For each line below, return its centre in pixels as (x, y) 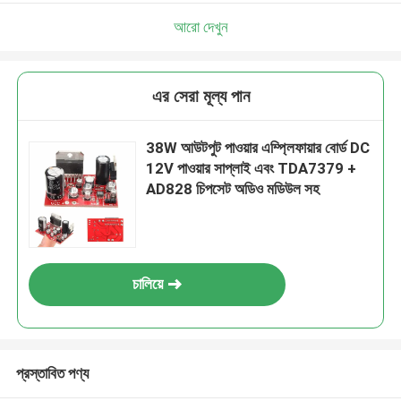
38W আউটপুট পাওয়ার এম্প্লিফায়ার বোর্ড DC (258, 148)
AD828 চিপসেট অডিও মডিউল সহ (233, 189)
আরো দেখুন (200, 26)
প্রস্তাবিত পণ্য (52, 373)
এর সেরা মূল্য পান (200, 97)
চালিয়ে (148, 284)
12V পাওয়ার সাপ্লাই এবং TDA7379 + (252, 169)
